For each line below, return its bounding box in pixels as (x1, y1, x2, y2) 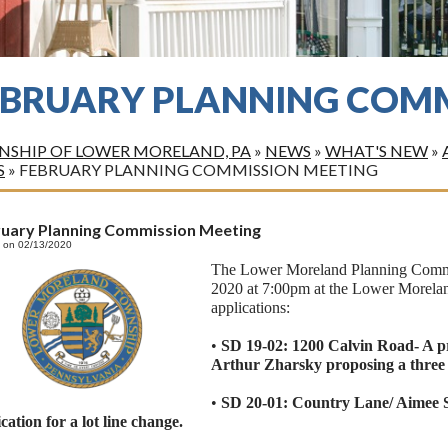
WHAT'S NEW (325, 141, 428, 160)
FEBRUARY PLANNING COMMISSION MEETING (19, 160, 378, 179)
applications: (210, 299, 290, 317)
